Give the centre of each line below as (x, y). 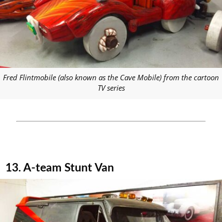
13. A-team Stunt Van (60, 167)
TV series (111, 88)
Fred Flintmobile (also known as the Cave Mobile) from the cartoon (111, 77)
